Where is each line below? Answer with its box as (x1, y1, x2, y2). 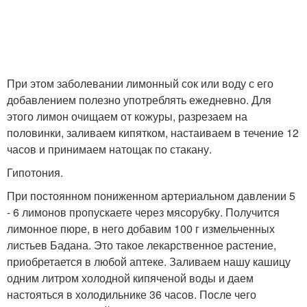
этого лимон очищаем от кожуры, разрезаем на (7, 108, 247, 125)
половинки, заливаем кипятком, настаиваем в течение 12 (7, 125, 299, 141)
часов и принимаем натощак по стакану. (7, 141, 212, 158)
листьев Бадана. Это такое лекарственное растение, (7, 237, 276, 254)
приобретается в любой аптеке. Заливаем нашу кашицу (7, 254, 291, 270)
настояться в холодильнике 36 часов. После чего (7, 286, 256, 303)
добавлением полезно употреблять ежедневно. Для (7, 92, 271, 108)
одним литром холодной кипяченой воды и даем (7, 270, 254, 286)
